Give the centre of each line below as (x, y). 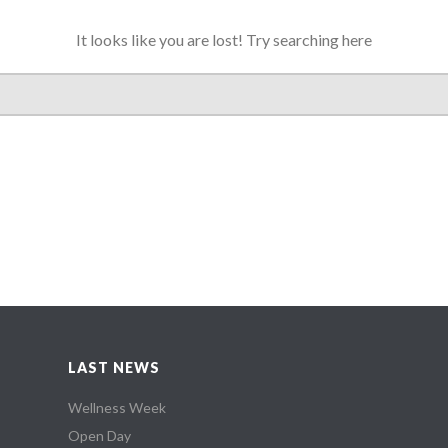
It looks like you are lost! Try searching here (224, 39)
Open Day (100, 435)
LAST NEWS (114, 367)
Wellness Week (117, 407)
